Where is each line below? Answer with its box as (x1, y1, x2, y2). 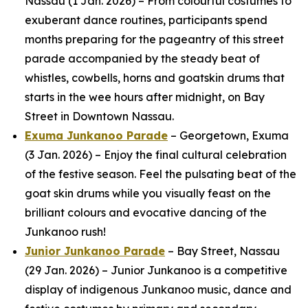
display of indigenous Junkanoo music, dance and (25, 283, 291, 296)
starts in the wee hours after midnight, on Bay (25, 90, 265, 104)
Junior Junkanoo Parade (25, 244, 165, 258)
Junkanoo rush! (25, 225, 106, 239)
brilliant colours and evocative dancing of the (25, 206, 267, 219)
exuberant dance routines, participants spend (25, 13, 267, 27)
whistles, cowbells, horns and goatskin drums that (25, 71, 285, 85)
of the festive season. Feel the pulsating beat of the (25, 167, 296, 181)
